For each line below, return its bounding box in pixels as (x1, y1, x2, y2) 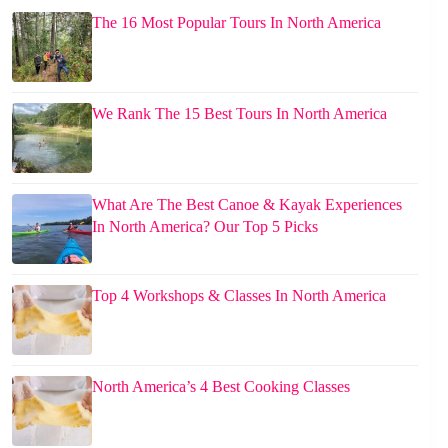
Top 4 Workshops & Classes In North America (92, 286, 386, 304)
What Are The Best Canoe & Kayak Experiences (92, 195, 402, 213)
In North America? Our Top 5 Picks (92, 217, 318, 235)
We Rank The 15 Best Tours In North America (92, 104, 387, 122)
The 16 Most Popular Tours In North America (92, 13, 381, 31)
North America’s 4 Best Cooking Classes (92, 377, 350, 395)
